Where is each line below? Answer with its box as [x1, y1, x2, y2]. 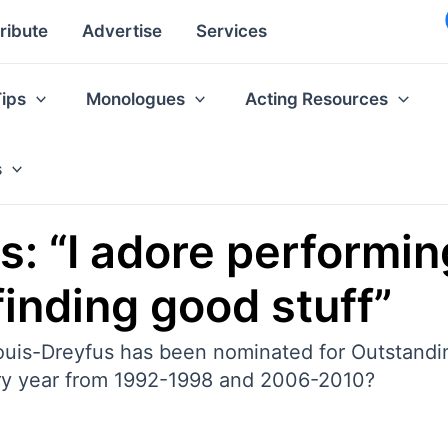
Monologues [86, 88, 186, 109]
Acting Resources [245, 88, 389, 109]
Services [196, 21, 267, 42]
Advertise [82, 21, 162, 42]
